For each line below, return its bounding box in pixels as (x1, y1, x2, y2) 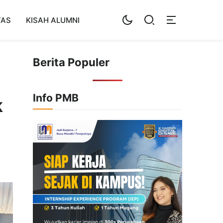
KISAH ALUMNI (26, 15, 80, 25)
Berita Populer (33, 56, 110, 69)
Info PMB (33, 92, 79, 104)
